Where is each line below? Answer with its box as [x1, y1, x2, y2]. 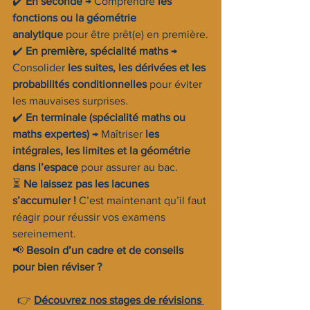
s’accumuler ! [12, 194, 76, 206]
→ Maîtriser [89, 128, 145, 140]
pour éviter [147, 78, 205, 90]
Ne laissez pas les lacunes [24, 178, 152, 190]
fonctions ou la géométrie [12, 12, 139, 24]
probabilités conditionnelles [12, 78, 147, 90]
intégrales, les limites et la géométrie [12, 145, 193, 156]
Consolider [12, 62, 68, 73]
